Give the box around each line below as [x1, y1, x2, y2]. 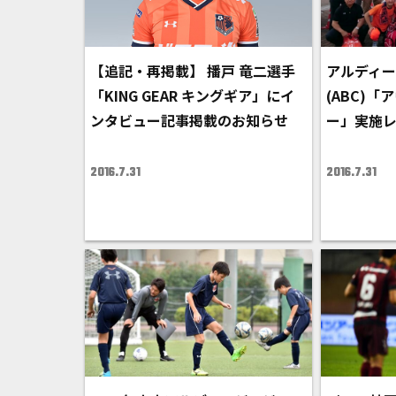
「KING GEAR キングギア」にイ [90, 85, 294, 107]
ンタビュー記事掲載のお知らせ [90, 110, 288, 132]
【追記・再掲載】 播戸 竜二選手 [90, 60, 295, 82]
